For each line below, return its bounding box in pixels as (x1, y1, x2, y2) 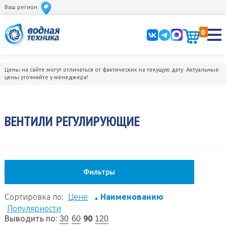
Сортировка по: (4, 192, 66, 201)
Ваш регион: (4, 4, 39, 10)
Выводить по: (4, 213, 57, 223)
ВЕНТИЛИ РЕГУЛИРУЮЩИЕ (4, 112, 140, 130)
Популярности (7, 203, 61, 213)
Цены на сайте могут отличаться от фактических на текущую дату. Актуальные (4, 66, 219, 73)
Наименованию (100, 192, 163, 201)
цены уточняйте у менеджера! (4, 74, 88, 80)
